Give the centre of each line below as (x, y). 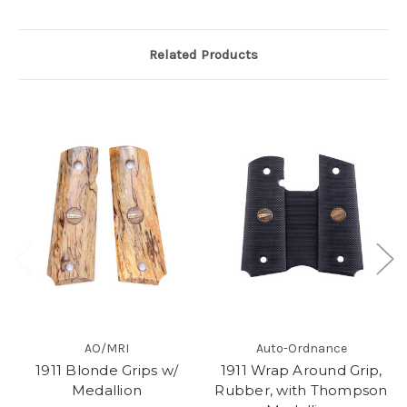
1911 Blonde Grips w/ (107, 370)
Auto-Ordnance (301, 348)
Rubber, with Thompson (301, 390)
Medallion (107, 390)
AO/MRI (107, 348)
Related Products (203, 55)
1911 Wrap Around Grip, (301, 370)
